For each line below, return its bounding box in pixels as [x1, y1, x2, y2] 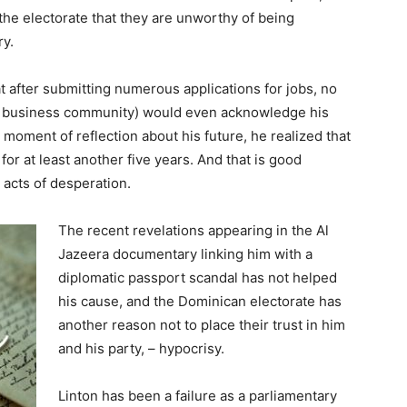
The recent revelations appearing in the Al [58, 222, 329, 240]
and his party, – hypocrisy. [58, 340, 224, 358]
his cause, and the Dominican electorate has [58, 293, 342, 311]
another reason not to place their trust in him [58, 316, 345, 334]
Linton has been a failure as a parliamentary [58, 387, 337, 405]
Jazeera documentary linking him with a [58, 245, 313, 263]
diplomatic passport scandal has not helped [58, 269, 337, 287]
